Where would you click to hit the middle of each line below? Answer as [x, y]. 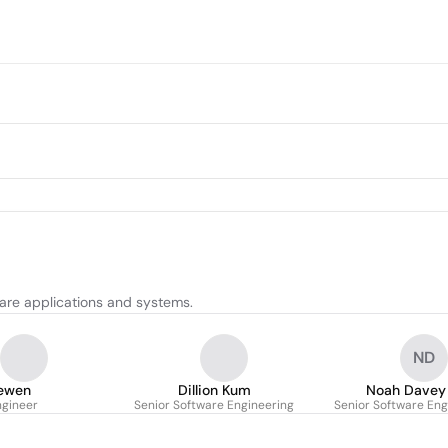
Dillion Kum [214, 390]
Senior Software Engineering [214, 405]
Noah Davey [405, 390]
